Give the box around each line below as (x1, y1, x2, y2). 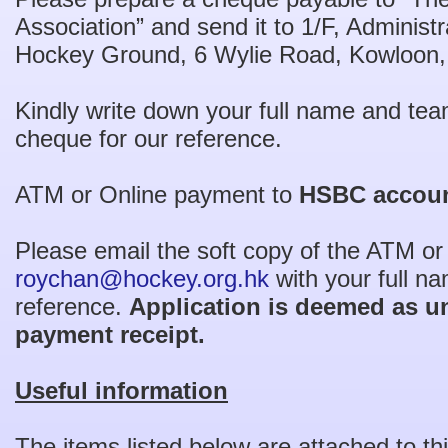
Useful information (15, 377, 228, 404)
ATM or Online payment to (15, 181, 299, 208)
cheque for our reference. (15, 125, 282, 152)
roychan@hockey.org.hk (15, 265, 269, 292)
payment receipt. (15, 321, 205, 348)
